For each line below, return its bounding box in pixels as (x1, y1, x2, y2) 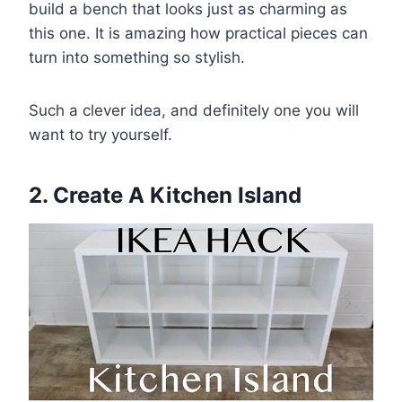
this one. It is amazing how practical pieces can (29, 23, 368, 42)
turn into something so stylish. (29, 48, 245, 66)
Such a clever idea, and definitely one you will (29, 100, 359, 119)
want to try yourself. (29, 125, 172, 144)
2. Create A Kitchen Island (29, 181, 301, 208)
